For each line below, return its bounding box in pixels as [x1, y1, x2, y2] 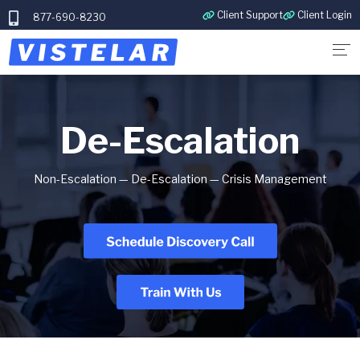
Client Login [297, 9, 352, 21]
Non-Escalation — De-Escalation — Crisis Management [33, 172, 327, 186]
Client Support [216, 9, 283, 21]
